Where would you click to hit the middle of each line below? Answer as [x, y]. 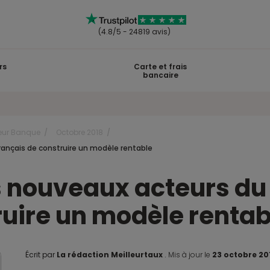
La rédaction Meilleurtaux [110, 255]
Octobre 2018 [80, 132]
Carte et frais [161, 67]
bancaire [160, 75]
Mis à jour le [190, 255]
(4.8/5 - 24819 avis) [133, 32]
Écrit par [41, 255]
